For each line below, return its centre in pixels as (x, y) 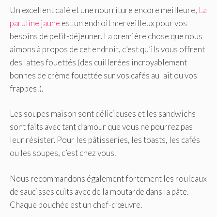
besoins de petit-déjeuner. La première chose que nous (106, 36)
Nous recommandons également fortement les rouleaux (108, 178)
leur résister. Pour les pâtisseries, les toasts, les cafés (105, 140)
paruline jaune (35, 23)
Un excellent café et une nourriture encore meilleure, (104, 10)
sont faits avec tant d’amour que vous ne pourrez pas (101, 127)
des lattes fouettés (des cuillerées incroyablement (98, 62)
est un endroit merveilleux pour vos (124, 23)
